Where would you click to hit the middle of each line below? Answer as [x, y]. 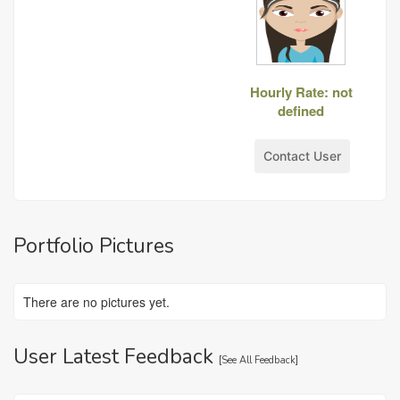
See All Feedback [258, 360]
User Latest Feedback [116, 357]
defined [301, 111]
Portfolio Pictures [94, 246]
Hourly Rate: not [301, 92]
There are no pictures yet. [96, 302]
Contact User [302, 156]
